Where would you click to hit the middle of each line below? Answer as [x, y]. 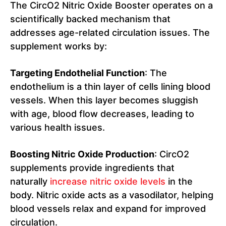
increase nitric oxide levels [108, 182]
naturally [30, 182]
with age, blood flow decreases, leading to [102, 114]
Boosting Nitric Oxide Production [82, 154]
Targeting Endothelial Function [77, 73]
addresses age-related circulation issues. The [110, 33]
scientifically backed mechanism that [90, 19]
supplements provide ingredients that [92, 168]
